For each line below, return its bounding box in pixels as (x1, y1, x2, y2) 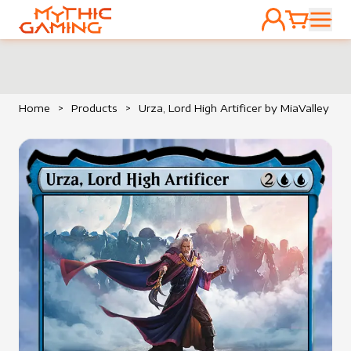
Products (71, 102, 118, 114)
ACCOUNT (261, 31, 320, 43)
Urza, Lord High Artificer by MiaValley (139, 102, 329, 114)
